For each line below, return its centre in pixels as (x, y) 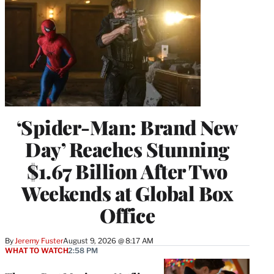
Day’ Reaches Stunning (127, 149)
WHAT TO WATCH (37, 251)
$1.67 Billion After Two (127, 171)
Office (127, 215)
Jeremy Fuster (39, 241)
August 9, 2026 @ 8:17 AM (109, 241)
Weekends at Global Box (127, 193)
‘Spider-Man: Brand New (127, 127)
